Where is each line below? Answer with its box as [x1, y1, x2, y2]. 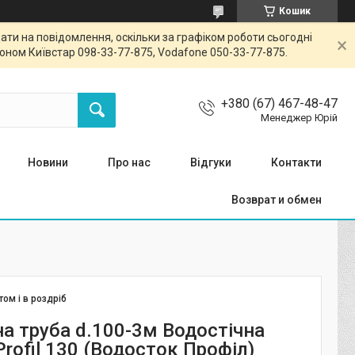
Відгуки [190, 156, 231, 169]
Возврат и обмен [231, 193, 322, 206]
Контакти [271, 156, 322, 169]
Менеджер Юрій [261, 112, 338, 124]
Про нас [108, 156, 151, 169]
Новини [28, 156, 68, 169]
